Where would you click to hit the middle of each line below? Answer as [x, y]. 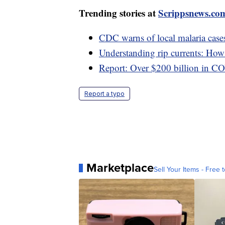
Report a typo [104, 94]
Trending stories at [119, 13]
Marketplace [120, 168]
